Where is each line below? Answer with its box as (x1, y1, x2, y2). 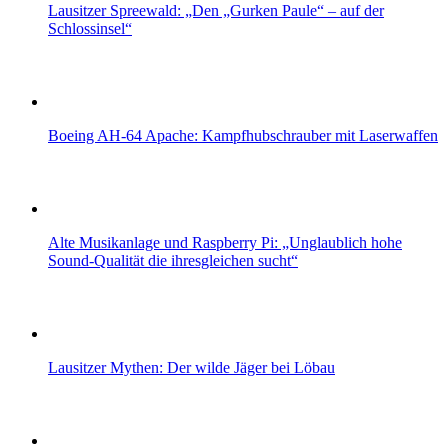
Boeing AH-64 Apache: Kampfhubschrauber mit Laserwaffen (48, 127, 438, 145)
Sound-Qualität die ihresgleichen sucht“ (48, 252, 298, 270)
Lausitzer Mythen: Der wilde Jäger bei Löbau (48, 359, 335, 377)
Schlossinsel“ (48, 20, 132, 38)
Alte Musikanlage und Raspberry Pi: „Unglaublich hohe (48, 234, 402, 252)
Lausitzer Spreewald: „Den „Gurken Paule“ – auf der (48, 2, 384, 20)
